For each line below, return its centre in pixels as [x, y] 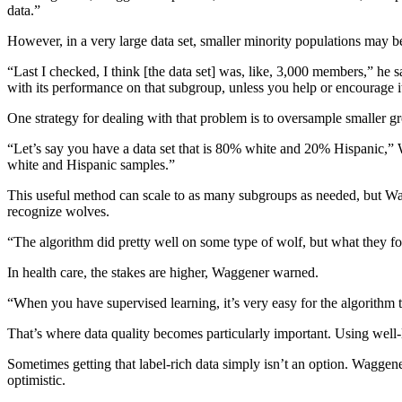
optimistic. [36, 380]
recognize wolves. [58, 212]
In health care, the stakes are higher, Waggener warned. [163, 273]
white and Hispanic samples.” [91, 165]
